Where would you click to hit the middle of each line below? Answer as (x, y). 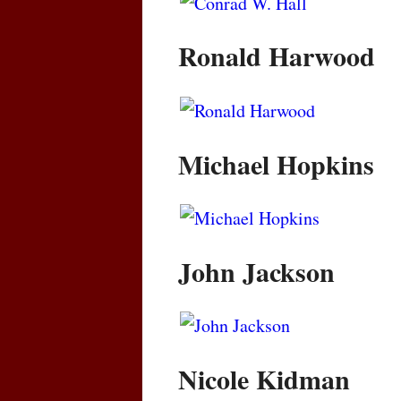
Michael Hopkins (276, 163)
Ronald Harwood (277, 56)
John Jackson (256, 271)
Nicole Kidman (264, 379)
